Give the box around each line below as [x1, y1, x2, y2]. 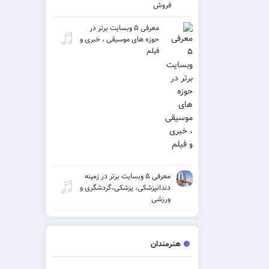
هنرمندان [151, 237, 181, 250]
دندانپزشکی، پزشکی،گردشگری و [79, 181, 171, 193]
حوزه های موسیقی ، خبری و [80, 33, 159, 45]
